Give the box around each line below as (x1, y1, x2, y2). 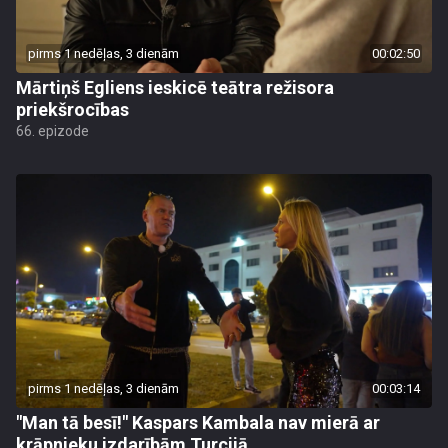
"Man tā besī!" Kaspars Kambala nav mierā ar (16, 412, 380, 433)
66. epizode (16, 123, 89, 139)
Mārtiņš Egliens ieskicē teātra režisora (16, 77, 334, 98)
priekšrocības (16, 99, 129, 120)
